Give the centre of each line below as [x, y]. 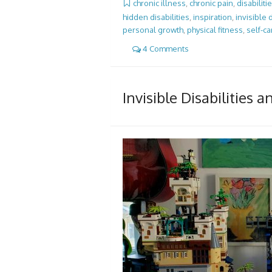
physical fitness [215, 30]
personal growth [153, 30]
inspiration [212, 17]
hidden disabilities [156, 17]
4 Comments [165, 49]
